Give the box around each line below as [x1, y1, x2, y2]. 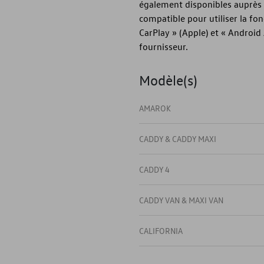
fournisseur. [139, 41, 188, 52]
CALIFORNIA [139, 226, 183, 236]
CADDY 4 [139, 164, 170, 174]
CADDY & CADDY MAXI [139, 134, 216, 144]
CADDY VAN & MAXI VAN [139, 195, 223, 205]
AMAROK [139, 103, 171, 113]
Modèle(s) [139, 71, 197, 88]
